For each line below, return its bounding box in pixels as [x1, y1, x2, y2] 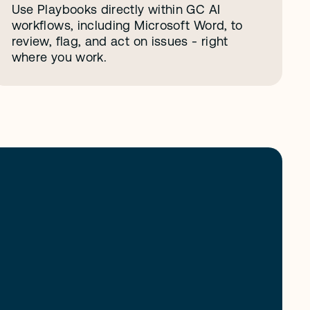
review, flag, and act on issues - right [11, 34, 228, 48]
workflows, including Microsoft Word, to [11, 18, 243, 33]
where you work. [11, 50, 107, 64]
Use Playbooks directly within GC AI [11, 2, 221, 17]
